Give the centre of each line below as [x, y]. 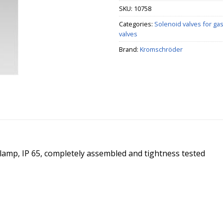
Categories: [137, 24]
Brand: [129, 49]
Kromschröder [161, 49]
